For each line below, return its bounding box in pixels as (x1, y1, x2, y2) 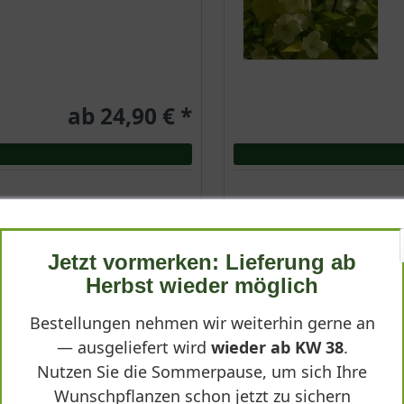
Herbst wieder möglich (86, 273, 318, 298)
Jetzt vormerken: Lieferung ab (48, 250, 356, 274)
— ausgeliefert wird (56, 336, 211, 358)
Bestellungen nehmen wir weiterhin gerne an (29, 312, 375, 334)
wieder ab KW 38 (210, 336, 344, 358)
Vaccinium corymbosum (242, 289, 387, 308)
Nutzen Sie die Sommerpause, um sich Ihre (37, 361, 367, 382)
